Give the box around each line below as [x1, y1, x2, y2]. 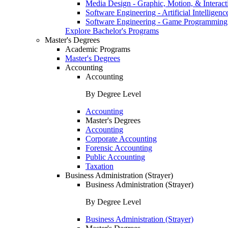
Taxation [85, 162, 113, 170]
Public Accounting [85, 153, 145, 161]
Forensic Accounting [85, 144, 152, 152]
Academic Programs [65, 45, 130, 53]
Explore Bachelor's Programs [65, 26, 159, 35]
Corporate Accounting [85, 134, 157, 143]
